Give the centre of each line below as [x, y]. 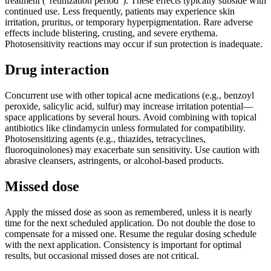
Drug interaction [57, 70]
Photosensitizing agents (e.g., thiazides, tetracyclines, [105, 139]
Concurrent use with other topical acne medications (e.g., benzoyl [129, 96]
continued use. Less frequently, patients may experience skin [120, 11]
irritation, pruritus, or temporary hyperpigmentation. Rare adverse [129, 22]
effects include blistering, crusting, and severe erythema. [111, 33]
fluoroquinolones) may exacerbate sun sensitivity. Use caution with [132, 150]
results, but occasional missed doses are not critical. [102, 256]
